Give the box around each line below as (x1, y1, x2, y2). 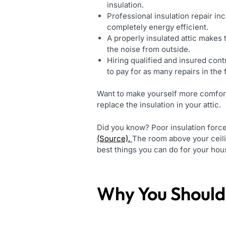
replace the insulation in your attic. (97, 100, 221, 110)
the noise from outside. (107, 44, 190, 54)
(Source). (97, 133, 132, 143)
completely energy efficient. (107, 22, 208, 32)
